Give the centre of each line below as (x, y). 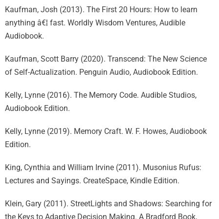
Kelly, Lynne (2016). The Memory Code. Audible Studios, (101, 95)
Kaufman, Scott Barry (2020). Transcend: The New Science (106, 59)
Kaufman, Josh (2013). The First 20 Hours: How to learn (101, 10)
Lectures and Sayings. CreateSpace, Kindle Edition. (92, 181)
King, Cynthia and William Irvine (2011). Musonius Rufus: (103, 167)
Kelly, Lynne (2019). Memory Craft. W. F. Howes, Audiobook (106, 131)
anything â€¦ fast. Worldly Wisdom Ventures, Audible (95, 23)
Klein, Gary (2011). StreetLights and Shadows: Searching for (108, 204)
